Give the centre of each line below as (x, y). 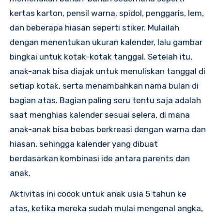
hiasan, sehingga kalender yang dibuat (84, 144)
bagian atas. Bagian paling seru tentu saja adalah (105, 100)
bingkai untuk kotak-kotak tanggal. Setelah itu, (101, 56)
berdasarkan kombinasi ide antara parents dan (100, 158)
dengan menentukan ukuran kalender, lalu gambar (106, 42)
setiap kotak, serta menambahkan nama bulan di (104, 85)
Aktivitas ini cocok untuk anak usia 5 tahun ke (98, 194)
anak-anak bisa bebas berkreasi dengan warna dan (108, 129)
